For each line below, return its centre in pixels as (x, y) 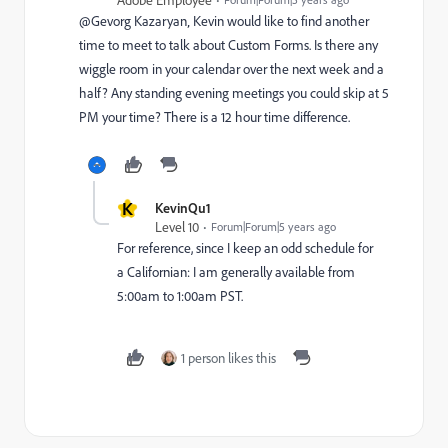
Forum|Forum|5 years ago (273, 226)
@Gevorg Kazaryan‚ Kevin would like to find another (224, 20)
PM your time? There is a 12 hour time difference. (214, 116)
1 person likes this (228, 357)
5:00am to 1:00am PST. (180, 295)
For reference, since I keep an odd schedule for (245, 247)
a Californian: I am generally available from (236, 271)
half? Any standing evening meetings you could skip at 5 (234, 92)
